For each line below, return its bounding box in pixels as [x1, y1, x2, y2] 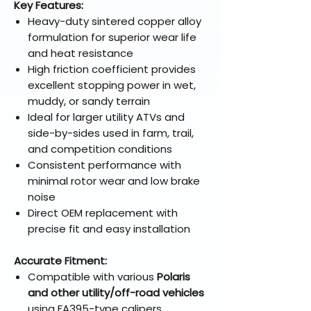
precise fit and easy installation [28, 221, 190, 237]
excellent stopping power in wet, [28, 78, 196, 93]
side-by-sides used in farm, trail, [28, 126, 194, 141]
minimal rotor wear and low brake [28, 174, 200, 189]
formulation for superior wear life [28, 30, 196, 45]
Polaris [157, 269, 190, 285]
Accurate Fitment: [14, 253, 107, 269]
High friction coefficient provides [28, 62, 196, 77]
